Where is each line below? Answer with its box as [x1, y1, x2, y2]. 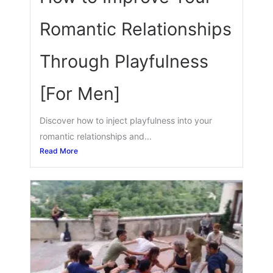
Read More [40, 146, 79, 155]
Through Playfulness [40, 50, 209, 72]
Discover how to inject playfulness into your [40, 115, 213, 126]
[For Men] [40, 82, 121, 104]
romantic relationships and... [40, 130, 152, 141]
